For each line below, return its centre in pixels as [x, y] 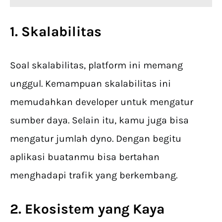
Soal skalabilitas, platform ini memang [96, 65]
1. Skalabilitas [56, 32]
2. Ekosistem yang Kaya [87, 209]
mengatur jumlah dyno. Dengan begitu [96, 139]
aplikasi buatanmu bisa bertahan [85, 157]
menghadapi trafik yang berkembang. [95, 175]
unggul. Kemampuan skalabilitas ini [90, 84]
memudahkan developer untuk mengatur [102, 102]
